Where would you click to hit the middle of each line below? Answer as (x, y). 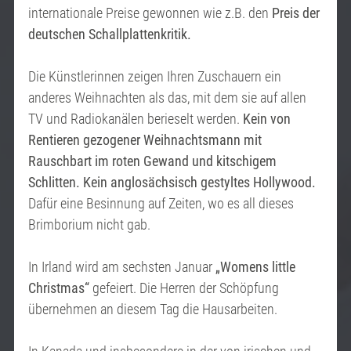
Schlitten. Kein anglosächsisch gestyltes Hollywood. (172, 183)
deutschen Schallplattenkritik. (110, 34)
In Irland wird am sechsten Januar (122, 267)
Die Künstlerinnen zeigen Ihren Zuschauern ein (155, 77)
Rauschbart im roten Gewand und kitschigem (152, 161)
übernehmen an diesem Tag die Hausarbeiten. (153, 309)
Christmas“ (59, 288)
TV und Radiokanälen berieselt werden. (136, 119)
